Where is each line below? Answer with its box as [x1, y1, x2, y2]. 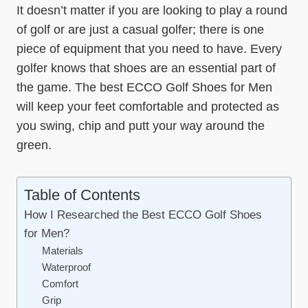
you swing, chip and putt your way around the [16, 119, 265, 133]
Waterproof [41, 261, 91, 273]
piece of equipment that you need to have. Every [16, 42, 282, 56]
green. [16, 138, 52, 152]
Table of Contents [24, 186, 140, 203]
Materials [41, 245, 83, 256]
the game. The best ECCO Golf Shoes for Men [16, 80, 272, 94]
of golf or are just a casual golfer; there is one [16, 23, 264, 36]
